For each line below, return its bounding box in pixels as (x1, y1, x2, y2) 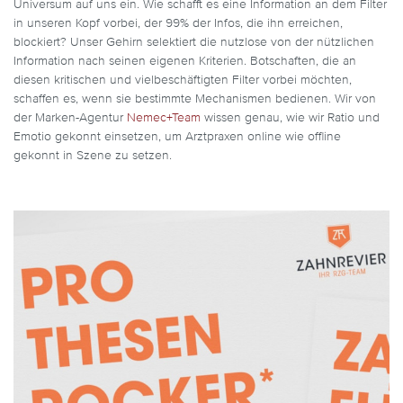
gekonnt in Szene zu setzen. (13, 149, 172, 163)
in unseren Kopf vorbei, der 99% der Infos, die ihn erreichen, (13, 17, 343, 31)
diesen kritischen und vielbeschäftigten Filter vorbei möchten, (13, 74, 352, 87)
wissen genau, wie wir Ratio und (201, 112, 380, 125)
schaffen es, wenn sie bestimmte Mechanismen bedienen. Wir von (13, 93, 376, 106)
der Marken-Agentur (13, 112, 127, 125)
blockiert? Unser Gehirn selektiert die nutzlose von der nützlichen (13, 36, 374, 49)
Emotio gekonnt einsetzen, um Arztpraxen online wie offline (13, 130, 341, 144)
